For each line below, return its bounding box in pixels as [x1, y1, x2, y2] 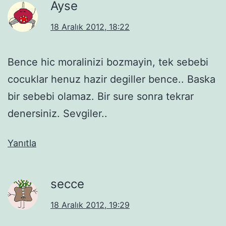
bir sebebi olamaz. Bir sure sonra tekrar [8, 90, 194, 102]
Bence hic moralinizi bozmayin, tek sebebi [8, 55, 208, 68]
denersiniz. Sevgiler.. [8, 107, 107, 120]
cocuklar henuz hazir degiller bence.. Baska [8, 73, 215, 85]
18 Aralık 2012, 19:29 [50, 199, 130, 210]
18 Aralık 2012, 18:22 [50, 21, 130, 32]
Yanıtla [8, 137, 36, 148]
